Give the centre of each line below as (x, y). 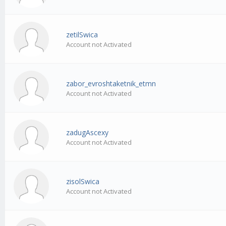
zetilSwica (82, 35)
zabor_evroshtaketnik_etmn (111, 84)
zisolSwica (83, 182)
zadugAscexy (88, 133)
